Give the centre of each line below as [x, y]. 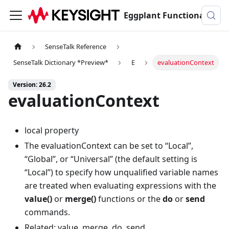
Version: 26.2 [32, 85]
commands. [47, 212]
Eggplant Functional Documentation [208, 15]
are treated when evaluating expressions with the [120, 186]
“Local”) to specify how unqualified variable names [121, 173]
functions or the [129, 199]
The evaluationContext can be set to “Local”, [109, 146]
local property [52, 131]
